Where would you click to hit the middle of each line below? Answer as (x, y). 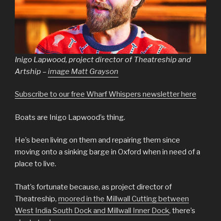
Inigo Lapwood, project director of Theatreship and (103, 59)
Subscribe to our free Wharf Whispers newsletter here (106, 94)
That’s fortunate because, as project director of (93, 187)
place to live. (36, 164)
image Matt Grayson (83, 71)
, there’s (182, 210)
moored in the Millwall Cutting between (124, 199)
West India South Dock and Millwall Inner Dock (92, 210)
